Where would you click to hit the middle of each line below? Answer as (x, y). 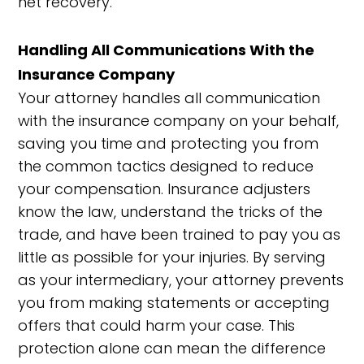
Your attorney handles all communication (169, 98)
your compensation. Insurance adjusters (165, 189)
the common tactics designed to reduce (166, 166)
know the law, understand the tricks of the (171, 212)
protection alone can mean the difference (172, 348)
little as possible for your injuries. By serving (172, 257)
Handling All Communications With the (167, 50)
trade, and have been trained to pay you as (180, 234)
